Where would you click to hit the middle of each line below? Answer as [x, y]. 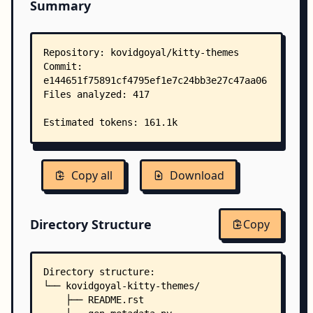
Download [197, 175]
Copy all [92, 175]
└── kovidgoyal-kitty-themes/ [122, 286]
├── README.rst [94, 300]
